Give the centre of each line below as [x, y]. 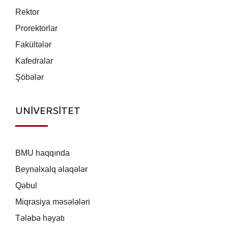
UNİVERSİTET [48, 110]
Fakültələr [33, 45]
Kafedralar [34, 61]
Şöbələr [30, 77]
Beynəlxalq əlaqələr [51, 169]
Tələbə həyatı [40, 218]
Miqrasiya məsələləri [53, 202]
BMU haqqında [42, 153]
